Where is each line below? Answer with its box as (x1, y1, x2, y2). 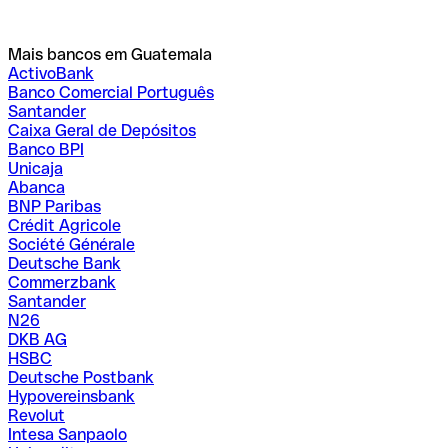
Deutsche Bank (8, 254, 121, 274)
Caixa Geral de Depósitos (8, 121, 196, 141)
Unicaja (8, 159, 63, 179)
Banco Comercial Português (8, 83, 214, 103)
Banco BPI (8, 140, 84, 160)
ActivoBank (8, 64, 94, 84)
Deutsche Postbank (8, 368, 154, 388)
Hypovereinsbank (8, 387, 135, 407)
